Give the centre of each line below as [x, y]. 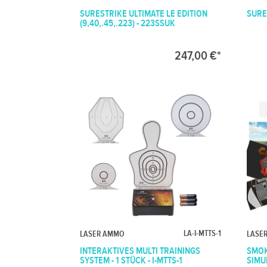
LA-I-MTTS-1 [202, 233]
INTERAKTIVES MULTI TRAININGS [140, 251]
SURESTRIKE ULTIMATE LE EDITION [144, 14]
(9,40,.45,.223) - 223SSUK [128, 23]
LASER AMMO [103, 234]
